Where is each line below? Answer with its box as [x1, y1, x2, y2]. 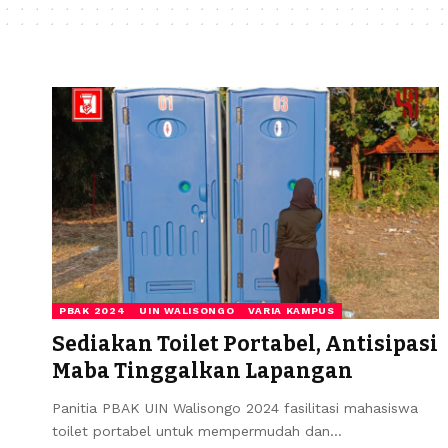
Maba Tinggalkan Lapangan [52, 357, 353, 384]
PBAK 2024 [59, 304, 126, 316]
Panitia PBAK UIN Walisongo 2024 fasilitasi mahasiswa [52, 399, 418, 416]
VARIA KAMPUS [248, 304, 335, 316]
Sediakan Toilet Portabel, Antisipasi [52, 330, 438, 357]
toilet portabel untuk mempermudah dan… [52, 422, 342, 439]
